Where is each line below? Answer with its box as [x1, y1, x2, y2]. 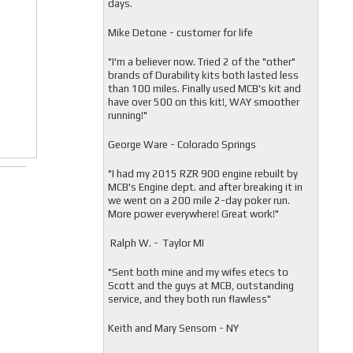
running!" [107, 110, 147, 121]
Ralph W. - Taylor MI [110, 237, 204, 249]
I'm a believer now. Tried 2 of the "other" [111, 56, 295, 68]
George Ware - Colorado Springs [107, 139, 256, 150]
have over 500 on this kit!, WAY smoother [107, 96, 299, 108]
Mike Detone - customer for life [107, 27, 253, 39]
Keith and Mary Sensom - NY [107, 322, 239, 334]
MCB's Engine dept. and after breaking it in [107, 181, 303, 193]
